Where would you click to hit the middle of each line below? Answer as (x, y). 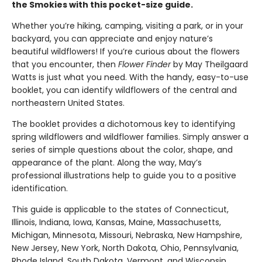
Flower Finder (144, 64)
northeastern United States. (68, 103)
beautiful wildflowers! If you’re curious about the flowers (126, 51)
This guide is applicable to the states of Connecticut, (120, 209)
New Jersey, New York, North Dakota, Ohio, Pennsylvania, (125, 248)
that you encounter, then (65, 64)
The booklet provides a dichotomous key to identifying (123, 124)
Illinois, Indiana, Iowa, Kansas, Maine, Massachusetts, (116, 222)
